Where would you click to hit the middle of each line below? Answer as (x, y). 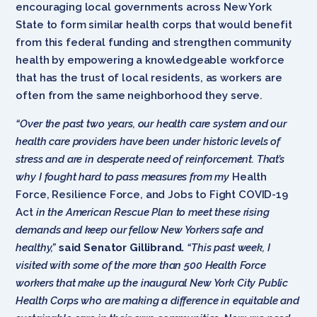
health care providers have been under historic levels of (148, 141)
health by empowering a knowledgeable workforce (150, 60)
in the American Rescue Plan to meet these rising (151, 212)
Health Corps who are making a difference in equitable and (157, 300)
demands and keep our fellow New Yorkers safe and (140, 230)
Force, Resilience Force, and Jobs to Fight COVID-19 (152, 194)
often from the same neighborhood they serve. (140, 95)
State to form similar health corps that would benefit (154, 24)
